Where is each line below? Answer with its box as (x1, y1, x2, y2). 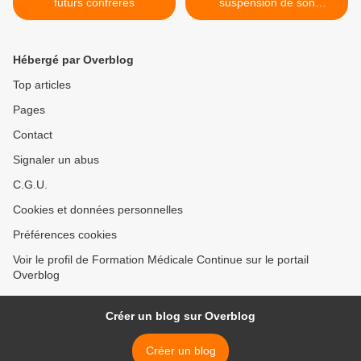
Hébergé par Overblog (13, 53, 134, 67)
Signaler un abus (13, 153, 99, 167)
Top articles (13, 78, 71, 92)
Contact (13, 128, 52, 142)
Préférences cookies (13, 228, 117, 242)
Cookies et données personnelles (13, 203, 183, 217)
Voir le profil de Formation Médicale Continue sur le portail (13, 253, 309, 267)
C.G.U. (13, 178, 48, 192)
